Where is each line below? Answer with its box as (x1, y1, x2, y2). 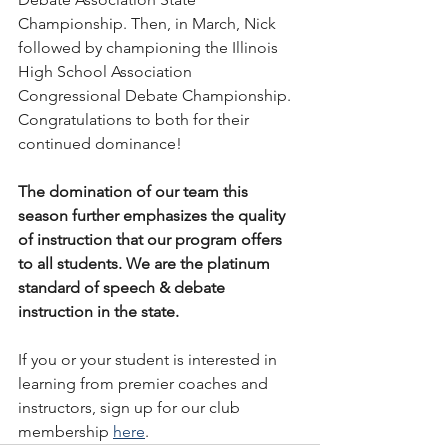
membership (18, 422, 113, 441)
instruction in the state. (18, 302, 179, 321)
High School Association (18, 62, 196, 81)
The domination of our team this (18, 182, 252, 201)
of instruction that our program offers (18, 230, 286, 249)
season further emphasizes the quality (18, 206, 289, 225)
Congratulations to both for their (18, 110, 253, 129)
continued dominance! (18, 134, 186, 153)
